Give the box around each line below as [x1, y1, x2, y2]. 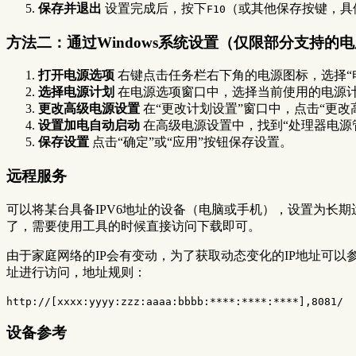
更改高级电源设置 [38, 102, 140, 116]
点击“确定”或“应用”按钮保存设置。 [89, 135, 292, 149]
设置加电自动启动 [38, 118, 140, 133]
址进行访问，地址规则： [6, 265, 146, 279]
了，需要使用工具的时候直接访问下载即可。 [6, 219, 261, 233]
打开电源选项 [38, 68, 114, 83]
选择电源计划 [38, 85, 114, 99]
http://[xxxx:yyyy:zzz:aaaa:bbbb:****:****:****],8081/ [6, 295, 343, 308]
